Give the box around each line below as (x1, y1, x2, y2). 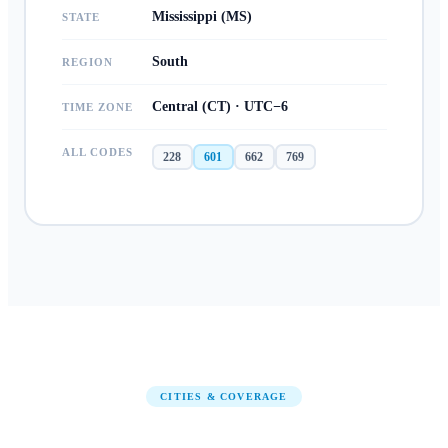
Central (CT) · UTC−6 (151, 99, 288, 115)
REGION (61, 56, 114, 69)
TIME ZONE (61, 101, 134, 114)
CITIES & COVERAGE (160, 390, 288, 402)
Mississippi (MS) (151, 9, 252, 25)
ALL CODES (61, 146, 134, 159)
